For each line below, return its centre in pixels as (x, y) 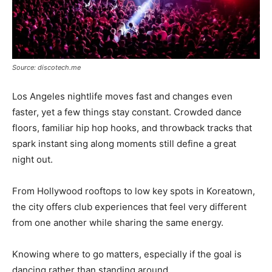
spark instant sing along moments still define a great (124, 144)
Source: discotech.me (46, 68)
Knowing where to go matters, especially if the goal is (127, 254)
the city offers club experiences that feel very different (129, 207)
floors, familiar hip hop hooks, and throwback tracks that (132, 128)
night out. (32, 160)
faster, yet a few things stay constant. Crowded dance (127, 112)
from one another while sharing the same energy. (118, 223)
